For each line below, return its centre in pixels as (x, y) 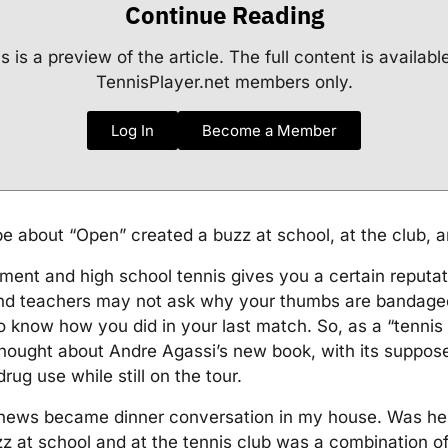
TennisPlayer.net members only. (224, 81)
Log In (132, 130)
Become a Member (269, 130)
